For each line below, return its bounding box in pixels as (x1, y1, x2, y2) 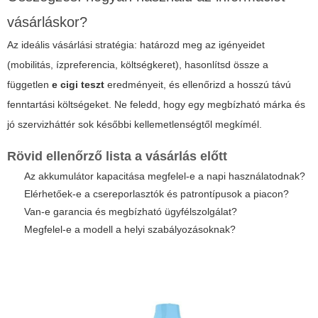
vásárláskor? (7, 13, 87, 30)
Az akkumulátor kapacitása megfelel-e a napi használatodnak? (24, 170, 305, 182)
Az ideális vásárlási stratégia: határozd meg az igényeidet (7, 38, 265, 50)
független (7, 78, 52, 90)
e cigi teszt (52, 78, 104, 90)
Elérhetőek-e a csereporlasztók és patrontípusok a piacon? (24, 187, 289, 199)
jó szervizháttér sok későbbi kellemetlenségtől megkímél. (7, 118, 262, 130)
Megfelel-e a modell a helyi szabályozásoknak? (24, 223, 236, 235)
